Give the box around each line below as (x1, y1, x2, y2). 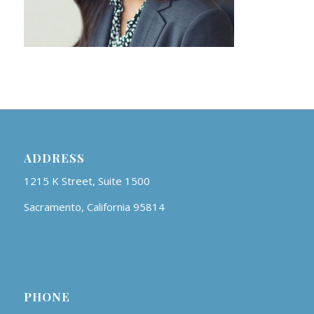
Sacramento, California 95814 (23, 200, 165, 214)
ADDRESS (23, 149, 85, 165)
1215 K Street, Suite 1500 (23, 174, 150, 189)
